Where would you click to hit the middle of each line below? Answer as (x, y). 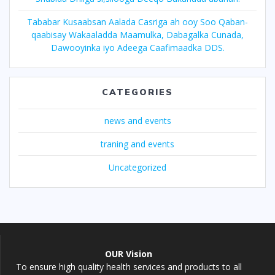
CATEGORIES (137, 92)
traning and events (137, 144)
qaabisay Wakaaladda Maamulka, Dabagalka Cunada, (137, 34)
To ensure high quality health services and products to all (129, 267)
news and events (137, 120)
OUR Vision (129, 254)
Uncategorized (137, 167)
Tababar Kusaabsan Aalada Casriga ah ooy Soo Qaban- (137, 21)
